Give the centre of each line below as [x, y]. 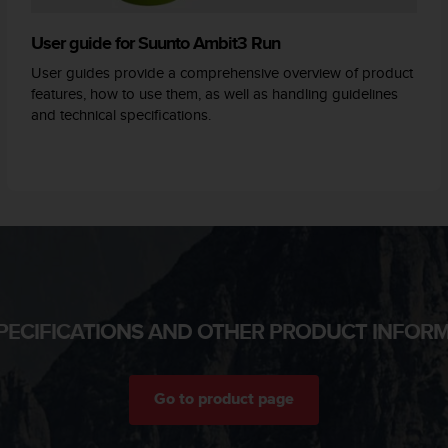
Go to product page [224, 399]
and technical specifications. [121, 115]
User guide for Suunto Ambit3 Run [156, 43]
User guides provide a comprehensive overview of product [222, 73]
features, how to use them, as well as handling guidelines [215, 94]
